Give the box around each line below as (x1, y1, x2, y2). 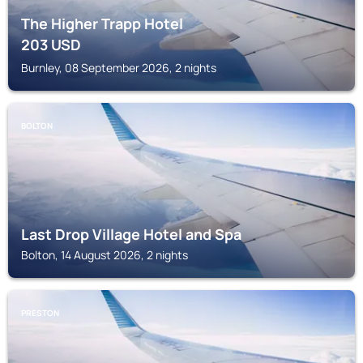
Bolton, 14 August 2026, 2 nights (21, 247, 188, 263)
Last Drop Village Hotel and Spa (21, 224, 241, 244)
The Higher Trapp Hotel (21, 14, 183, 33)
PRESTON (21, 307, 59, 318)
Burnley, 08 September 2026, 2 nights (21, 60, 216, 75)
